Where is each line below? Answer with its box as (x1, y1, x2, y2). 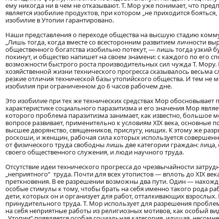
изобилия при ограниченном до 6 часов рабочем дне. (5, 82, 172, 91)
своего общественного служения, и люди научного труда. (5, 148, 184, 157)
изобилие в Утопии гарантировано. (5, 16, 114, 25)
